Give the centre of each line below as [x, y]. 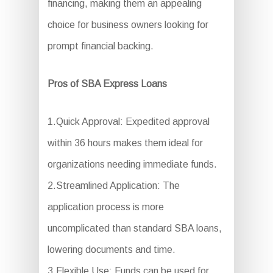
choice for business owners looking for [128, 25]
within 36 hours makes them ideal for [125, 143]
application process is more [105, 207]
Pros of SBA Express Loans [107, 84]
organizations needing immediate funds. [132, 164]
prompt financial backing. [100, 46]
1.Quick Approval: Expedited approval [128, 122]
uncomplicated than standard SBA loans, [134, 228]
